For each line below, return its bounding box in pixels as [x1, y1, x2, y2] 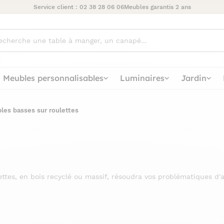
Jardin [181, 72, 206, 83]
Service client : [33, 3, 79, 10]
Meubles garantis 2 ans [123, 3, 191, 10]
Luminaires [120, 72, 164, 83]
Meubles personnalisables [3, 72, 103, 83]
